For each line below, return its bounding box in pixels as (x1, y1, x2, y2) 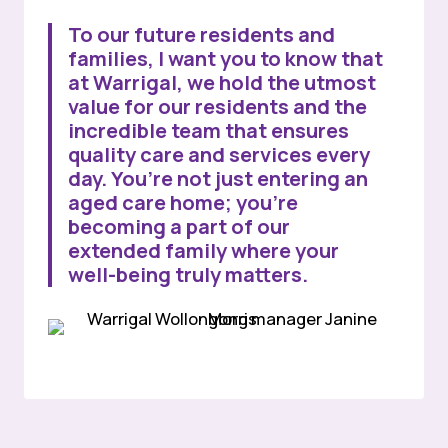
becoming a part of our (68, 213, 290, 241)
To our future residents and (68, 21, 335, 49)
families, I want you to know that (68, 45, 383, 73)
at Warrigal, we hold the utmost (68, 69, 376, 97)
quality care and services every (68, 141, 370, 169)
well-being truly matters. (68, 261, 308, 289)
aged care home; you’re (68, 189, 298, 217)
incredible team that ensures (68, 117, 349, 145)
